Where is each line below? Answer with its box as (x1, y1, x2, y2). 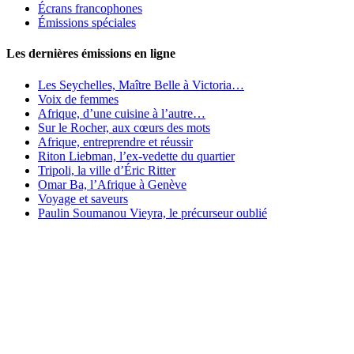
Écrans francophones (38, 2, 142, 16)
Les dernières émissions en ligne (6, 47, 175, 61)
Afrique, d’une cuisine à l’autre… (38, 106, 205, 120)
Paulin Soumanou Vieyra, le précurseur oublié (38, 205, 267, 220)
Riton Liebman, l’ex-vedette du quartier (38, 149, 235, 163)
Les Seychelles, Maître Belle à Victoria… (38, 77, 244, 92)
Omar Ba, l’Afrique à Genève (38, 177, 186, 191)
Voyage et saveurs (38, 191, 128, 205)
